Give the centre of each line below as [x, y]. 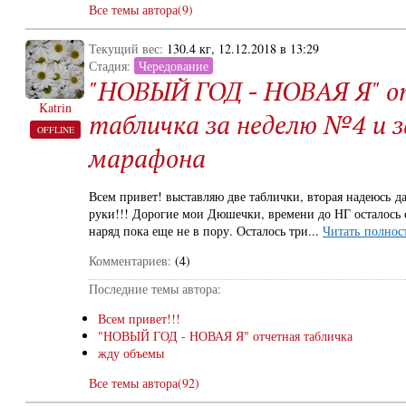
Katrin [55, 107]
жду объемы [131, 353]
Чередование [174, 66]
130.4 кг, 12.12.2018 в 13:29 [243, 48]
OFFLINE [55, 130]
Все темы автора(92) [144, 383]
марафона [147, 158]
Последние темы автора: [155, 289]
